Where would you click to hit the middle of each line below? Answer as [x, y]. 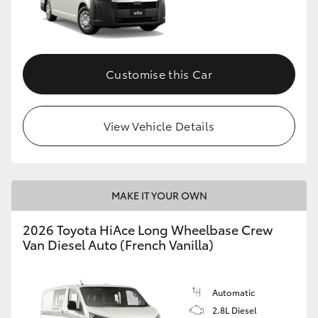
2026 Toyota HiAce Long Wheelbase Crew [148, 229]
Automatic [234, 292]
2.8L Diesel [235, 309]
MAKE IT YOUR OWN [159, 195]
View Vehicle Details [159, 125]
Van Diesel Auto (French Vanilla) [118, 244]
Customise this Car [159, 73]
